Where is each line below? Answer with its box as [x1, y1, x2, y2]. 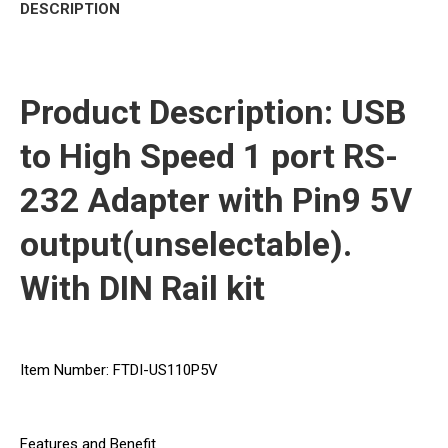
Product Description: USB [20, 92, 407, 133]
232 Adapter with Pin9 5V [20, 180, 412, 221]
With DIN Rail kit [20, 268, 265, 309]
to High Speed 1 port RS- [20, 136, 398, 177]
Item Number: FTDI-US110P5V [20, 361, 218, 380]
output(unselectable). [20, 224, 352, 265]
